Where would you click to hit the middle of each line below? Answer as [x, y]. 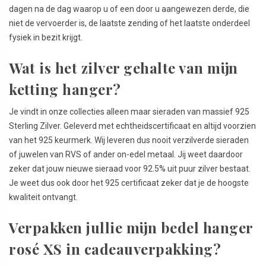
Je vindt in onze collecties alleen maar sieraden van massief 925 [129, 112]
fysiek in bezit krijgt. [46, 38]
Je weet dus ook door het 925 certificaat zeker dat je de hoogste [129, 183]
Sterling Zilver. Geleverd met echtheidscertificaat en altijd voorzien [132, 126]
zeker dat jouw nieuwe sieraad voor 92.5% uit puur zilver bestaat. [130, 169]
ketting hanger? [65, 89]
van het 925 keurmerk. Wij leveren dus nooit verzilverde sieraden [129, 140]
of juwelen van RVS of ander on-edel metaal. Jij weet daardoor [126, 155]
